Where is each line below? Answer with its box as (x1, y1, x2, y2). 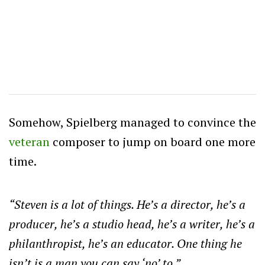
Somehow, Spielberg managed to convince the (9, 114, 256, 130)
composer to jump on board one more (50, 133, 256, 150)
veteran (9, 133, 50, 150)
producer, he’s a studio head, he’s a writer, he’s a (9, 215, 255, 232)
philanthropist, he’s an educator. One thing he (9, 235, 242, 251)
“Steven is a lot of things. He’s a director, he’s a (9, 196, 245, 212)
